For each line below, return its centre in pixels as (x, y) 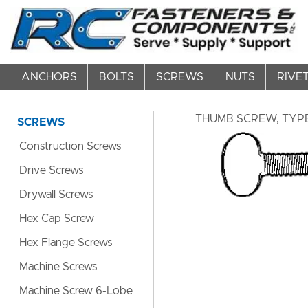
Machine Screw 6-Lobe (76, 291)
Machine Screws (58, 267)
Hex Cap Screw (57, 219)
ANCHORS (49, 77)
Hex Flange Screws (66, 243)
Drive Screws (51, 170)
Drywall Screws (56, 195)
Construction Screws (70, 146)
